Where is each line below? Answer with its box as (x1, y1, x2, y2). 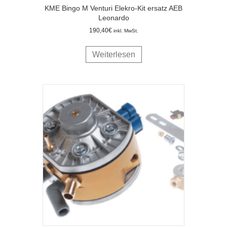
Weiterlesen (92, 50, 135, 59)
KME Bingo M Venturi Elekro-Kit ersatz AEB (45, 4, 182, 13)
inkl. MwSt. (113, 28, 138, 34)
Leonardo (98, 14, 129, 22)
